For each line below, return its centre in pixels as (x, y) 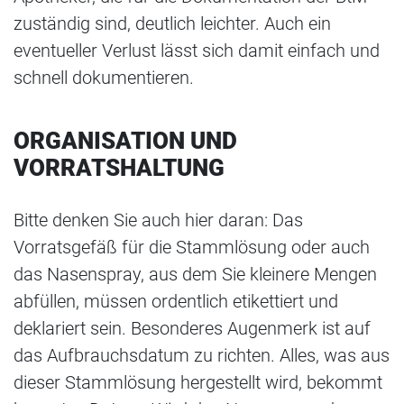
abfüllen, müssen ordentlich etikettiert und (176, 302)
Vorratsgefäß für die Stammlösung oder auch (192, 248)
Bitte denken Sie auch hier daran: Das (158, 220)
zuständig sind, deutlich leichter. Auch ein (172, 24)
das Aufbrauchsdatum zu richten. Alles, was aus (202, 356)
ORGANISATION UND (125, 141)
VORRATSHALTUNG (119, 168)
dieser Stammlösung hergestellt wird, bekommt (198, 383)
